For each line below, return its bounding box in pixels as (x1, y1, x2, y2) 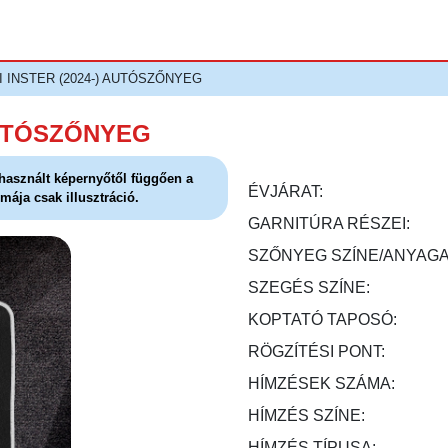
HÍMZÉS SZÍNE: (248, 407, 365, 424)
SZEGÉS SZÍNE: (248, 279, 370, 296)
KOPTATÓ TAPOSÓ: (248, 311, 397, 328)
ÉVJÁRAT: (248, 183, 323, 200)
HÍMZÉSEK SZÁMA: (248, 375, 395, 392)
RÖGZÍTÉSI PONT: (248, 343, 385, 360)
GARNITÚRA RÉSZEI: (248, 215, 410, 232)
